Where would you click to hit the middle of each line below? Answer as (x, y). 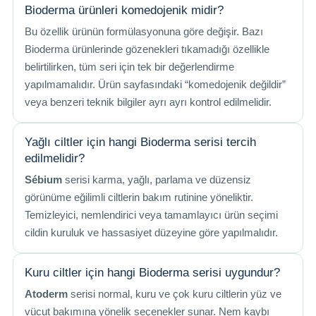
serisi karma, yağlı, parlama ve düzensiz (157, 180)
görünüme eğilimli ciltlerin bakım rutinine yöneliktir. (139, 197)
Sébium (43, 180)
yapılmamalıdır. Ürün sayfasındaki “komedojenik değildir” (155, 85)
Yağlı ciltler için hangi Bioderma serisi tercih (140, 142)
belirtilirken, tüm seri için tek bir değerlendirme (129, 67)
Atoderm (46, 294)
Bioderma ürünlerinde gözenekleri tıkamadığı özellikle (147, 49)
